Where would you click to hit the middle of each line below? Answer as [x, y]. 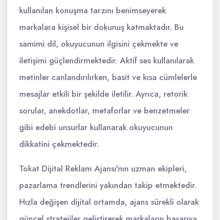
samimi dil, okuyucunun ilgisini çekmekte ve [99, 44]
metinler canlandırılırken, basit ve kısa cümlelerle [108, 77]
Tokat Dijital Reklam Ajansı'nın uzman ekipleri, [103, 168]
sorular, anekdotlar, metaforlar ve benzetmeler [104, 110]
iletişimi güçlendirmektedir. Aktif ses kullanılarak [107, 60]
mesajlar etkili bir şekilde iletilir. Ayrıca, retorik [103, 94]
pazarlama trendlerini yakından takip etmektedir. [108, 185]
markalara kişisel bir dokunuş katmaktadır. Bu [101, 27]
